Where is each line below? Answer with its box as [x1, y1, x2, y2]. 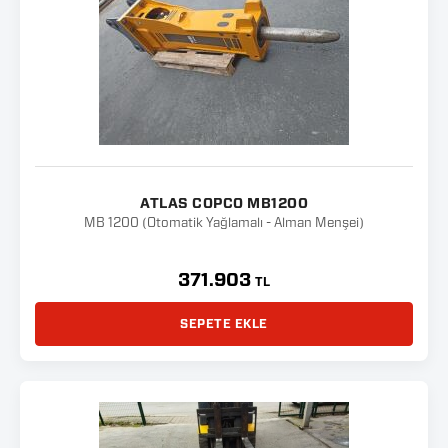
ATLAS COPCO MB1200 [140, 197, 308, 211]
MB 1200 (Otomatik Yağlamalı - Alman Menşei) [84, 217, 364, 230]
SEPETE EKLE [180, 318, 268, 330]
